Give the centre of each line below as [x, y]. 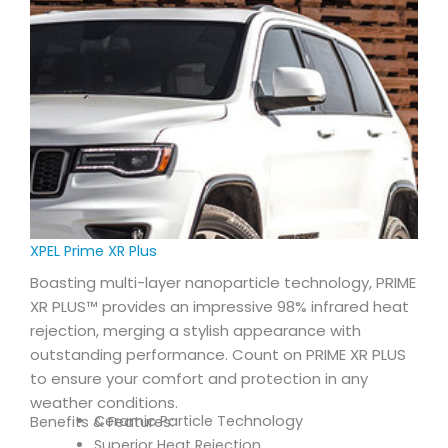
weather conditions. [104, 403]
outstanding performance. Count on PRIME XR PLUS [218, 355]
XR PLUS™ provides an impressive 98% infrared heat [219, 307]
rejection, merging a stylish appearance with [195, 331]
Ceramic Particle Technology [198, 421]
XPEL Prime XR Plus [93, 251]
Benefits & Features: [102, 422]
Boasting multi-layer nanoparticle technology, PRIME [223, 283]
